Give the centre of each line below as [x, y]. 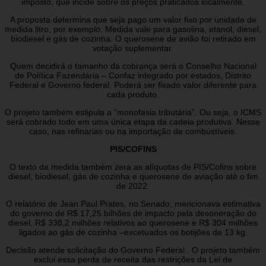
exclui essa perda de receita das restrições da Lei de [133, 259]
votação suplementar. [133, 48]
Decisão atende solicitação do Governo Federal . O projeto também [133, 250]
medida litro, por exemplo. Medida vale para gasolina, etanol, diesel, [133, 29]
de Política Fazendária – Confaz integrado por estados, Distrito [133, 75]
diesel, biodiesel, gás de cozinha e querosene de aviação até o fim [133, 176]
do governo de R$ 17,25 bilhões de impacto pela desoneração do [133, 213]
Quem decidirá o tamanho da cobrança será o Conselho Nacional [133, 66]
